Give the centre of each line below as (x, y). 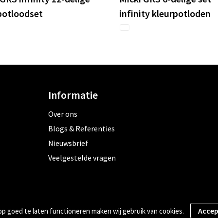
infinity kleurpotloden (165, 14)
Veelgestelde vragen (82, 158)
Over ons (63, 114)
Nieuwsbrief (68, 143)
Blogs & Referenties (81, 129)
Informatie (73, 95)
